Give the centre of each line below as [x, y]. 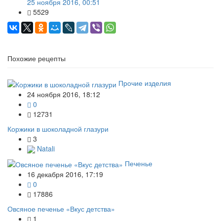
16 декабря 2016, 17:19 [65, 174]
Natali [45, 148]
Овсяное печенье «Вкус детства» [61, 209]
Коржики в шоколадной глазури [58, 129]
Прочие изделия [145, 83]
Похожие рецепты [37, 58]
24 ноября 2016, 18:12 [64, 94]
